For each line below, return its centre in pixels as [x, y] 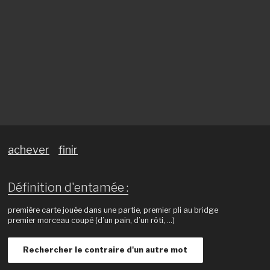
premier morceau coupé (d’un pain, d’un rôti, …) [91, 221]
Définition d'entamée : [68, 188]
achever [28, 150]
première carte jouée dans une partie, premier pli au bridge [113, 210]
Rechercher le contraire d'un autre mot [105, 250]
